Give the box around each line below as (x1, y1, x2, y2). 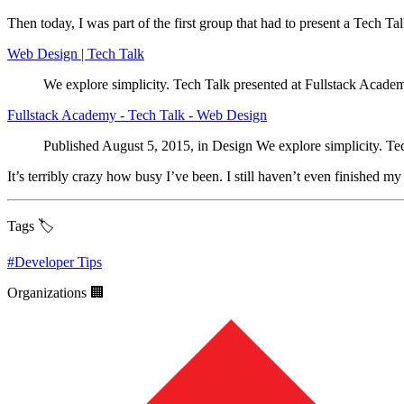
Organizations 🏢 (7, 284, 105, 300)
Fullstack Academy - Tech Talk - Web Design (7, 106, 267, 123)
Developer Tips (14, 253, 102, 270)
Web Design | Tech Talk (7, 45, 144, 61)
